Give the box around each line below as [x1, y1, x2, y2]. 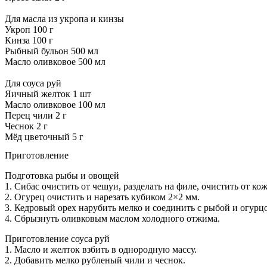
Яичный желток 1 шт [5, 88, 91, 99]
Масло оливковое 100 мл [5, 99, 105, 110]
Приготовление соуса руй [5, 233, 110, 244]
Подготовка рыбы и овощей [5, 170, 119, 181]
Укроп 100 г [5, 24, 54, 35]
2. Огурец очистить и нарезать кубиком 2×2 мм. [5, 191, 200, 202]
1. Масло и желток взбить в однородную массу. [5, 244, 197, 254]
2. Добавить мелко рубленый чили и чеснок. [5, 254, 185, 265]
